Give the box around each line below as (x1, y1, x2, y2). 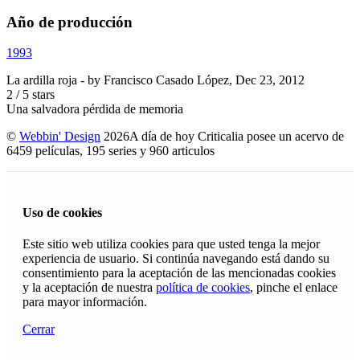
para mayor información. (22, 294, 147, 309)
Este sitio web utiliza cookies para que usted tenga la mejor (22, 236, 320, 251)
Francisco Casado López (104, 73, 229, 88)
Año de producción (6, 13, 133, 31)
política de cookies (156, 280, 250, 294)
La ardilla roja (6, 73, 77, 88)
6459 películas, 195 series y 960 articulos (6, 144, 221, 158)
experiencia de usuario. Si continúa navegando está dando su (22, 251, 329, 265)
